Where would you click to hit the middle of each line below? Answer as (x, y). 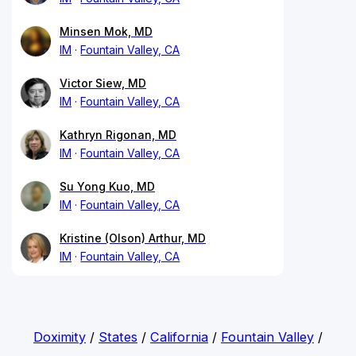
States (118, 337)
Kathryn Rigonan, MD (118, 134)
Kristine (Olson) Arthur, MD (133, 238)
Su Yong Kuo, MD (107, 186)
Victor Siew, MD (103, 83)
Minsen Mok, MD (106, 31)
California (179, 337)
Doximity (59, 337)
